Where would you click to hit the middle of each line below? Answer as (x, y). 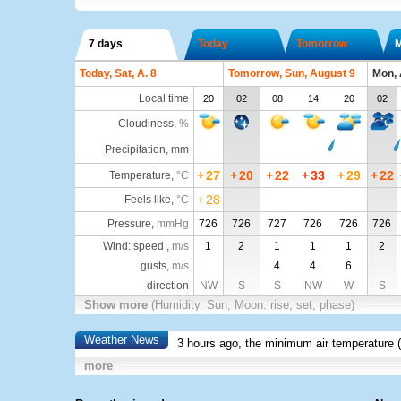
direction (167, 286)
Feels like (147, 200)
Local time (163, 98)
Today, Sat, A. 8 (118, 73)
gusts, (156, 266)
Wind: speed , (137, 246)
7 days (105, 44)
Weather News (121, 340)
